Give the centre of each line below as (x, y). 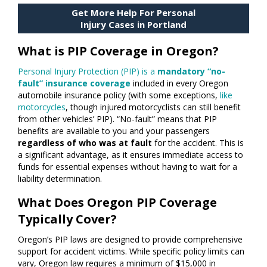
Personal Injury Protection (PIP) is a (88, 71)
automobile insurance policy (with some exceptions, (119, 95)
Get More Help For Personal (133, 13)
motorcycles (42, 107)
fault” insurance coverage (74, 83)
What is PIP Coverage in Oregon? (118, 51)
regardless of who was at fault (85, 143)
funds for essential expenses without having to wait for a (128, 167)
